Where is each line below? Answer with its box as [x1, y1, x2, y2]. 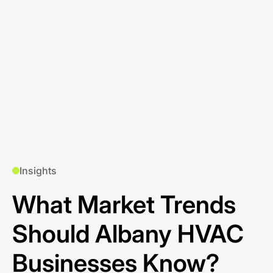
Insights [19, 165, 57, 177]
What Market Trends [12, 190, 236, 219]
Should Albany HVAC [12, 219, 244, 249]
